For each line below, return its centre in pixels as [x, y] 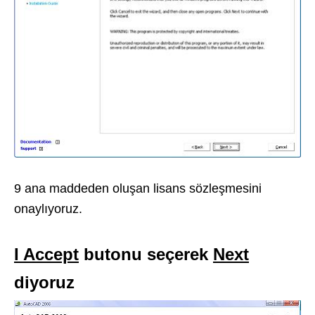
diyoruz [44, 283]
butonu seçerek [146, 255]
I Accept [46, 255]
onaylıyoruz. [48, 209]
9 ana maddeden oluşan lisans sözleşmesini [138, 189]
